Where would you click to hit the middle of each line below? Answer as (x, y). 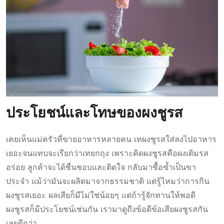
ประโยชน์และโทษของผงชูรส (94, 113)
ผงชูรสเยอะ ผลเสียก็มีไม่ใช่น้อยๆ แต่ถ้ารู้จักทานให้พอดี (101, 195)
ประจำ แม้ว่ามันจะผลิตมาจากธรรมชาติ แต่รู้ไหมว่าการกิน (108, 181)
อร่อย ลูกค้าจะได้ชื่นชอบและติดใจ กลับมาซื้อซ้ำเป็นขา (101, 167)
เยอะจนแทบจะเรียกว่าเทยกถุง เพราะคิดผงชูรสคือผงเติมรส (107, 153)
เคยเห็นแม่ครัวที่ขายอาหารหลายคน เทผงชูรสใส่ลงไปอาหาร (111, 139)
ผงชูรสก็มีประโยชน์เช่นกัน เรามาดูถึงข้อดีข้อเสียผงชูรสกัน (107, 209)
